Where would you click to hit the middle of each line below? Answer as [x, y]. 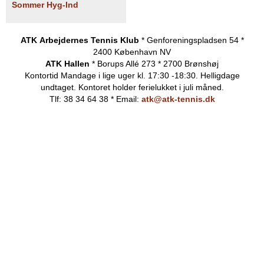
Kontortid [42, 76]
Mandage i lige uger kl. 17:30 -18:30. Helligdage [150, 76]
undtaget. [59, 88]
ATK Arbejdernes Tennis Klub [80, 41]
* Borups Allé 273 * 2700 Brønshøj [154, 64]
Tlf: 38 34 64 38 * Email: [95, 100]
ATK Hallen [67, 64]
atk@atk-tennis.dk [178, 100]
